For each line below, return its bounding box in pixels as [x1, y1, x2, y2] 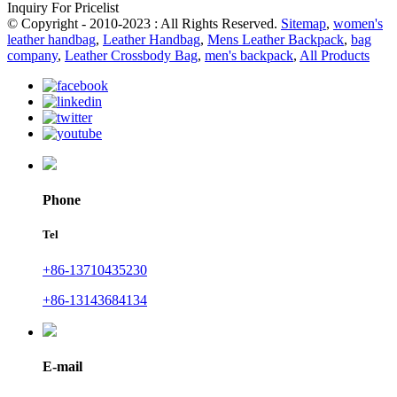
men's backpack [205, 48, 293, 64]
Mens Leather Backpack [207, 32, 344, 48]
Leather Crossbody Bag [65, 48, 198, 64]
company [7, 48, 58, 64]
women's [333, 16, 383, 32]
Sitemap [281, 16, 326, 32]
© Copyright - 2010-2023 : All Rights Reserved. [7, 16, 281, 32]
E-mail [43, 358, 82, 374]
